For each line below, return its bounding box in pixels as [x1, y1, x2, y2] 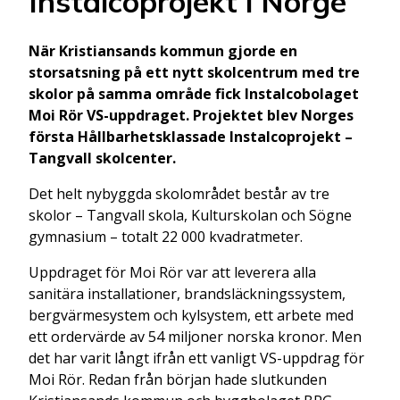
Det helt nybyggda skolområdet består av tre [29, 183, 329, 204]
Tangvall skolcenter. [29, 147, 176, 168]
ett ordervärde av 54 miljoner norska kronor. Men [29, 326, 362, 346]
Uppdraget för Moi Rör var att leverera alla [29, 262, 316, 282]
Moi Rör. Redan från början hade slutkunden [29, 369, 327, 389]
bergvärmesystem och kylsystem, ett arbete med [29, 304, 354, 325]
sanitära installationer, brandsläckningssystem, [29, 283, 346, 304]
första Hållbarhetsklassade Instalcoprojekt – [29, 126, 353, 146]
